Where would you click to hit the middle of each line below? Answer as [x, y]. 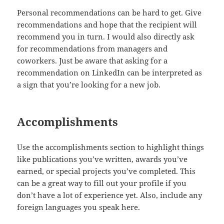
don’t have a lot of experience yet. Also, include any [110, 195]
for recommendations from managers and [92, 49]
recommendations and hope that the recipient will [107, 25]
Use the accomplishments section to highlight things [111, 147]
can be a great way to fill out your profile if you [102, 183]
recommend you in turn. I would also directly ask [106, 37]
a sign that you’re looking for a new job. [89, 85]
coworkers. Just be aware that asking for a [92, 61]
